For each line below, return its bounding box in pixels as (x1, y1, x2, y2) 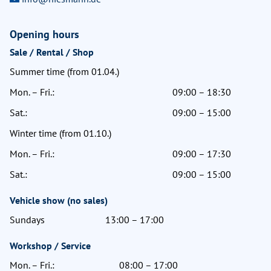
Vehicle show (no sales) (10, 194, 108, 206)
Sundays (10, 213, 45, 226)
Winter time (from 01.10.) (10, 126, 111, 139)
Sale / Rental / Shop (10, 45, 94, 58)
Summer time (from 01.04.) (10, 65, 119, 77)
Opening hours (10, 27, 79, 41)
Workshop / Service (10, 239, 91, 252)
